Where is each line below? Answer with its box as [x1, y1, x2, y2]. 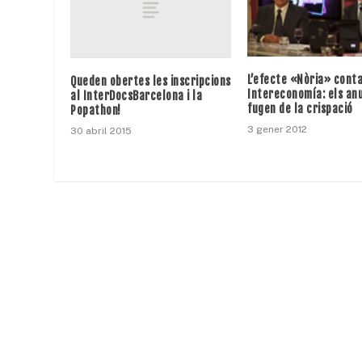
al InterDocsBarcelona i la [70, 89, 203, 103]
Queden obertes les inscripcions [70, 74, 231, 89]
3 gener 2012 [247, 124, 307, 136]
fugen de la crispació [247, 102, 353, 116]
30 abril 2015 [70, 125, 133, 137]
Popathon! [70, 103, 121, 118]
